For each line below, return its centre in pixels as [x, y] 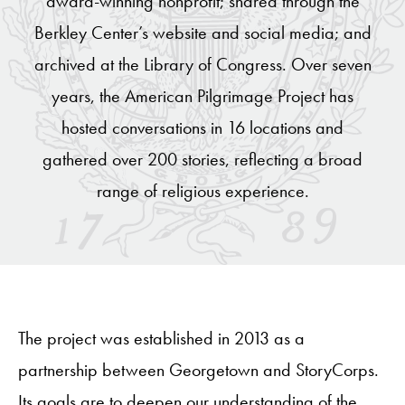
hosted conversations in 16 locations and [202, 127]
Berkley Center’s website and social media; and [202, 33]
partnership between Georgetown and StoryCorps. [198, 370]
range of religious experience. [202, 191]
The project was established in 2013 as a [161, 338]
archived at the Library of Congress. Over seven [202, 64]
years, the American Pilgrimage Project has [202, 96]
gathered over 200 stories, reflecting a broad [202, 159]
